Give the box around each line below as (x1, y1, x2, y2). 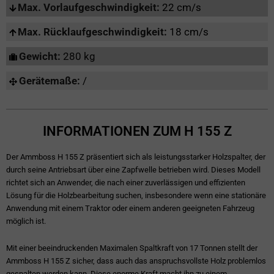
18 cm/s (169, 26, 209, 39)
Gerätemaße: (19, 75, 83, 87)
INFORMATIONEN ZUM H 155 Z (42, 124, 232, 139)
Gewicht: (19, 50, 63, 63)
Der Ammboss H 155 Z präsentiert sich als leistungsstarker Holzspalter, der (6, 152, 265, 162)
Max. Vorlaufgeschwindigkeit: (18, 1, 162, 14)
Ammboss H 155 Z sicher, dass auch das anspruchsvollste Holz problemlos (6, 256, 266, 265)
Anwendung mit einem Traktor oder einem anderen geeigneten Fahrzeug (6, 204, 254, 213)
